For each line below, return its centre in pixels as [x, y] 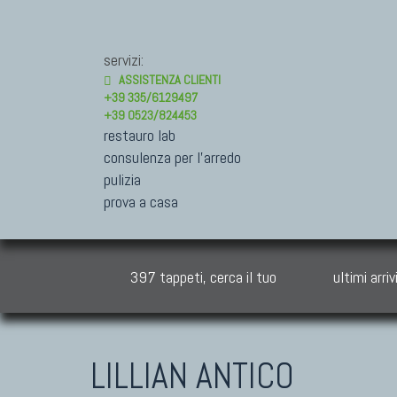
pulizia [122, 179]
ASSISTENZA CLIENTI [170, 80]
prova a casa [141, 202]
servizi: [124, 60]
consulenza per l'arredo [172, 157]
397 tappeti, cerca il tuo [203, 277]
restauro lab [140, 135]
